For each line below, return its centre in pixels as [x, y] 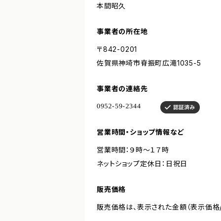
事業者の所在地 [122, 31]
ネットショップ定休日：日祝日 [142, 164]
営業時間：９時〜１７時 [133, 150]
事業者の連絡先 [122, 89]
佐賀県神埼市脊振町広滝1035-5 [149, 63]
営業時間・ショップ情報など [141, 132]
